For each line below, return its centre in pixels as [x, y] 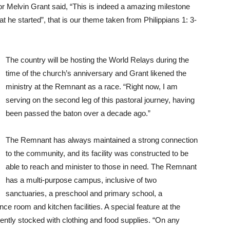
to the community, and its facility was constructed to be [97, 153]
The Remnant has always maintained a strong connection [102, 140]
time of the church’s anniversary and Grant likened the [96, 73]
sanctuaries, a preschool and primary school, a [84, 193]
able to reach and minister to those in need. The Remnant [101, 167]
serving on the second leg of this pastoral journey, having [100, 100]
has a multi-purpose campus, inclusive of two [81, 180]
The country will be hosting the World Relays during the [97, 60]
